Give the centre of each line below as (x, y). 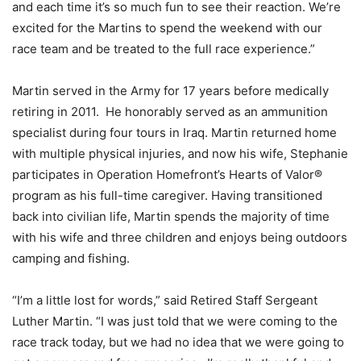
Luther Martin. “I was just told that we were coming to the (175, 321)
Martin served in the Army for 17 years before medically (170, 91)
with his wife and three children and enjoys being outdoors (180, 237)
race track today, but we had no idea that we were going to (178, 342)
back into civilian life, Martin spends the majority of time (171, 216)
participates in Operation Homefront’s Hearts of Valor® (167, 174)
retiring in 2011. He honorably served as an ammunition (170, 112)
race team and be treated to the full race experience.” (164, 49)
